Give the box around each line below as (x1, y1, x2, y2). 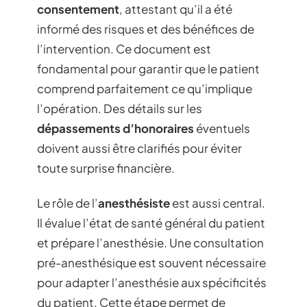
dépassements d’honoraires (37, 120, 194, 136)
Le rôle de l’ (37, 195, 98, 210)
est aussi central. (170, 195, 265, 210)
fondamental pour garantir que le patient (37, 60, 260, 76)
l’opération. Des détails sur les (37, 100, 202, 116)
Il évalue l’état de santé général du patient (37, 215, 265, 230)
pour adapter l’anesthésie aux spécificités (37, 275, 267, 290)
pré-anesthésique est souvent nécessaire (37, 255, 266, 270)
